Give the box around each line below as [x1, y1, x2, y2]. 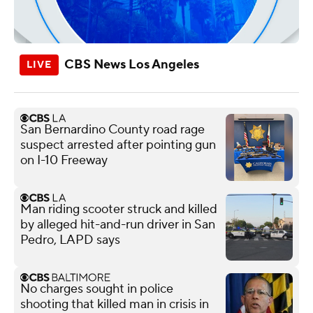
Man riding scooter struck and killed [20, 201, 217, 217]
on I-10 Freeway [20, 152, 108, 168]
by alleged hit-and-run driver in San [20, 216, 215, 233]
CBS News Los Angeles [64, 56, 199, 73]
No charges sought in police [20, 280, 173, 297]
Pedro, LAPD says [20, 231, 120, 248]
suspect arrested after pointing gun [20, 136, 216, 153]
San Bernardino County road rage [20, 121, 205, 138]
